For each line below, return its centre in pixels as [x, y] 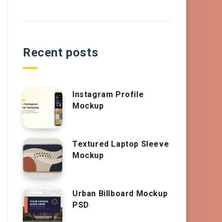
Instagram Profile [108, 95]
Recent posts [61, 53]
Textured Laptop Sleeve [121, 144]
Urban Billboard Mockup [120, 194]
